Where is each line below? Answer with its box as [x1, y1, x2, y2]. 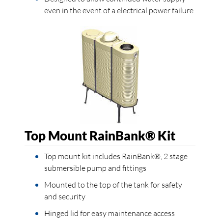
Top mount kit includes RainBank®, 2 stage [44, 151, 188, 161]
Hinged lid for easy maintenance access [44, 208, 175, 218]
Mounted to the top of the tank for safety [44, 179, 182, 190]
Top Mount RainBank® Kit [25, 128, 175, 143]
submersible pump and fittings [44, 163, 146, 173]
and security [44, 191, 85, 201]
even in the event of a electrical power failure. [44, 5, 195, 15]
